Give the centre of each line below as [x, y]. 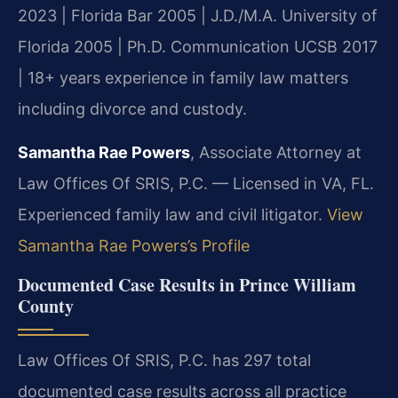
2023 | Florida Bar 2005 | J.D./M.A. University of [198, 15]
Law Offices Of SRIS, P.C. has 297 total [164, 360]
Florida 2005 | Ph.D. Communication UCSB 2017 [198, 46]
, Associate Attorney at [276, 153]
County [46, 306]
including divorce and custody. [132, 108]
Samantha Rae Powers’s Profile [134, 246]
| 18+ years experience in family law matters [183, 77]
